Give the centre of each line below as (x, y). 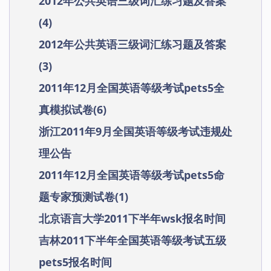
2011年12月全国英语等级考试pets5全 (132, 88)
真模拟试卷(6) (73, 110)
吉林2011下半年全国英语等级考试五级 (132, 240)
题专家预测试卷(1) (83, 197)
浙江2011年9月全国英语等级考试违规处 (135, 132)
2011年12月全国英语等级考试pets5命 (132, 175)
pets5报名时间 (75, 262)
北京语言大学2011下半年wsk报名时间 (132, 219)
